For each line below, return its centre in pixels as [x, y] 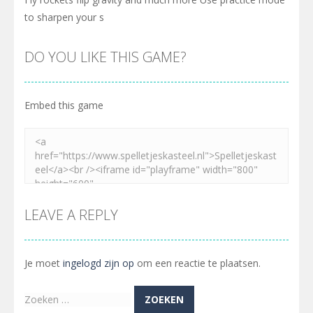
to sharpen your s [64, 17]
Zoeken [41, 299]
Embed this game [64, 105]
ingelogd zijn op [99, 263]
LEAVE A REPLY [71, 214]
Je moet [44, 263]
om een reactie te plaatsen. [197, 263]
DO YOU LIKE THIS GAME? [105, 57]
